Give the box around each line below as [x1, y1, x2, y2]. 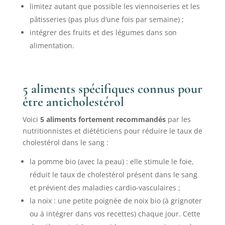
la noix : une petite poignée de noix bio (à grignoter [29, 195, 202, 205]
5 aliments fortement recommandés [40, 114, 168, 124]
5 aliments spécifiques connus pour [22, 80, 202, 96]
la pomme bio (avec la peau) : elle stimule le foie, [29, 156, 194, 166]
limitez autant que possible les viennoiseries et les [29, 1, 200, 11]
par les [167, 114, 191, 124]
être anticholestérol [22, 93, 124, 109]
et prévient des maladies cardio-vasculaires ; [29, 182, 180, 192]
